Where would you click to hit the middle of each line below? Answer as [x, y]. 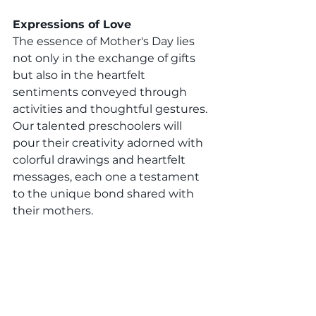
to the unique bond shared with [105, 193]
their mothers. [53, 210]
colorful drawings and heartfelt [101, 159]
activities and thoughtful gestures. [111, 109]
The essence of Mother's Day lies [105, 41]
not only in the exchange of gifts [105, 58]
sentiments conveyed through [101, 92]
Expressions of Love [72, 24]
